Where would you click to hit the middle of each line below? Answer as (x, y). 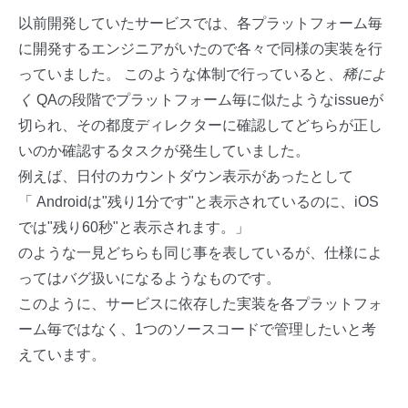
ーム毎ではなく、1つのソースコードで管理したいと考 (197, 329)
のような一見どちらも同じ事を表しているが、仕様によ (200, 252)
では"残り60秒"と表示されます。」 (134, 227)
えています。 (62, 354)
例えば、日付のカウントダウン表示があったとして (186, 176)
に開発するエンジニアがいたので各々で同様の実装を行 (200, 48)
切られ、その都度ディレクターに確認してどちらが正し (200, 125)
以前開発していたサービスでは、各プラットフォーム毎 (200, 23)
